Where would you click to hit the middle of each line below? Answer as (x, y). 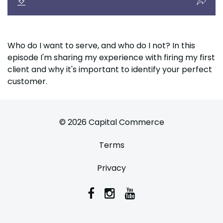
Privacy (111, 168)
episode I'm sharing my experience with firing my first (111, 57)
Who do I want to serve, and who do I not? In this (101, 46)
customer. (27, 81)
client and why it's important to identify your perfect (110, 69)
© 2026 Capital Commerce (111, 122)
